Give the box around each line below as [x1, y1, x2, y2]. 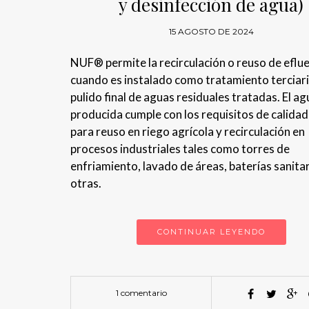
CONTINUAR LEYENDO [157, 227, 266, 237]
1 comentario [115, 288, 167, 299]
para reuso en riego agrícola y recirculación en [70, 124, 305, 139]
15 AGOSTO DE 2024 [168, 26, 254, 37]
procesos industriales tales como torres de [70, 141, 290, 157]
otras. [70, 176, 101, 191]
